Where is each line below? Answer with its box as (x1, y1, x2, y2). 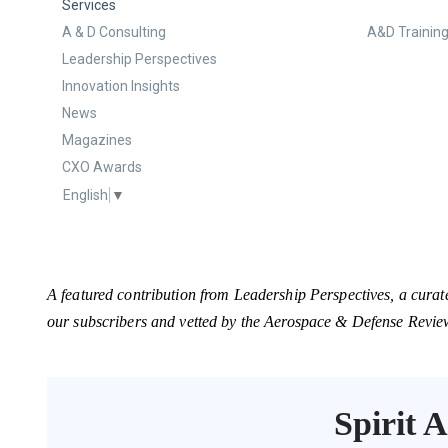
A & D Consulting (62, 24, 166, 40)
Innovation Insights (62, 78, 180, 94)
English (63, 186, 108, 203)
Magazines (62, 132, 132, 148)
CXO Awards (62, 159, 142, 175)
